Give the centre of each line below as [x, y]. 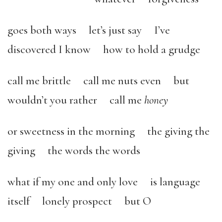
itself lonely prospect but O [81, 201]
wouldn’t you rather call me [76, 100]
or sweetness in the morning [71, 131]
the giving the [178, 131]
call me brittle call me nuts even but [98, 81]
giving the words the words [80, 151]
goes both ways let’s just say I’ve [89, 30]
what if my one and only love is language [104, 182]
